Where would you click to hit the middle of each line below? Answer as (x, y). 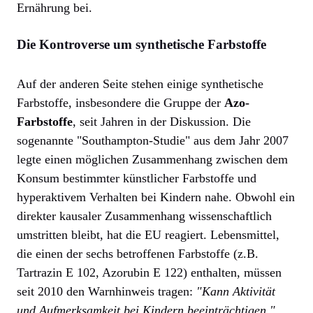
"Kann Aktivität (236, 292)
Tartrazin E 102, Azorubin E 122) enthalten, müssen (149, 273)
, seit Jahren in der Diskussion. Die (162, 122)
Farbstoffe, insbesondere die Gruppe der (121, 103)
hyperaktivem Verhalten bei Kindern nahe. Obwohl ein (156, 197)
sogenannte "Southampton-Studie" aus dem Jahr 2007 (153, 141)
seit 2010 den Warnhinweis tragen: (107, 292)
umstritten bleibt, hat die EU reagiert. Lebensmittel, (148, 235)
